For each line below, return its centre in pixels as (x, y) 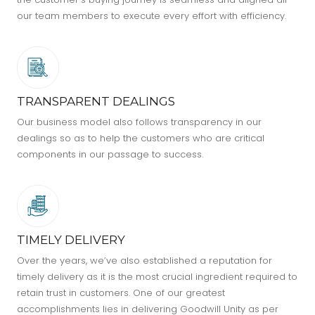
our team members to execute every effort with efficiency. (151, 16)
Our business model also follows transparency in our (139, 122)
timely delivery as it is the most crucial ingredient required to (157, 277)
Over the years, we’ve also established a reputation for (144, 261)
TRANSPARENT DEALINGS (96, 102)
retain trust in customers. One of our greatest (121, 293)
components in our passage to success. (110, 155)
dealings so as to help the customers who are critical (140, 139)
